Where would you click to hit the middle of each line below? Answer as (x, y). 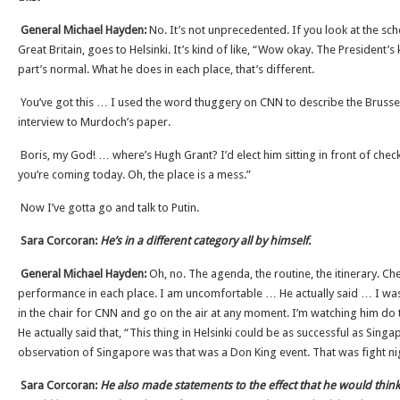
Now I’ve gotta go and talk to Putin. (108, 208)
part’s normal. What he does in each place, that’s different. (167, 69)
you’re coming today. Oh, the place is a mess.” (134, 175)
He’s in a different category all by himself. (205, 241)
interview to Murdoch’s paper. (94, 122)
